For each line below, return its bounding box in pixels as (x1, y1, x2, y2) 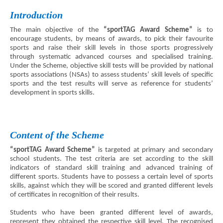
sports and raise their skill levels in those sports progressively (10, 44, 213, 52)
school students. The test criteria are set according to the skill (10, 155, 213, 163)
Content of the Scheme (10, 129, 104, 140)
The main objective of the (10, 26, 104, 34)
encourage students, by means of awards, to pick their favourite (10, 35, 213, 43)
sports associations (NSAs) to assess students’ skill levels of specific (10, 71, 213, 79)
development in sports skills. (10, 89, 95, 97)
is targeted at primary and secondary (95, 146, 213, 154)
